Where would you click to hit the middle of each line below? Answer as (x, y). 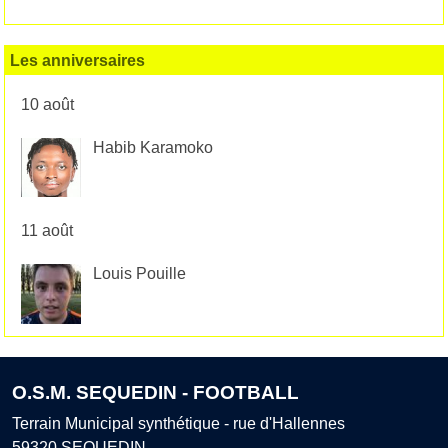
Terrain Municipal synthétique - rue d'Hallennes (178, 423)
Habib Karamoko (152, 147)
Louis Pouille (139, 274)
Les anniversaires (77, 60)
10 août (47, 104)
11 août (47, 231)
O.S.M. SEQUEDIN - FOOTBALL (155, 392)
